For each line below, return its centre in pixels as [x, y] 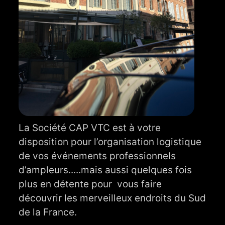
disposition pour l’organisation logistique [110, 142]
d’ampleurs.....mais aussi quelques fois [105, 170]
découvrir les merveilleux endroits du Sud [113, 198]
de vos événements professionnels [97, 156]
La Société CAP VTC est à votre [90, 128]
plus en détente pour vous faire [90, 184]
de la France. [48, 212]
